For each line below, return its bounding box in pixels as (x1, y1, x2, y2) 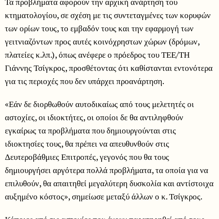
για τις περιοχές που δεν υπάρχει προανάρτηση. (5, 75, 164, 87)
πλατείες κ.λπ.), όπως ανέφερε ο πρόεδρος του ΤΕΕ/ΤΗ (5, 49, 190, 61)
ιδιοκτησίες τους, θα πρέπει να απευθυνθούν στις (5, 138, 169, 150)
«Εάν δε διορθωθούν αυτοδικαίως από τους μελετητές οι (5, 98, 194, 110)
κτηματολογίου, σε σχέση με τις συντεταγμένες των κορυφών (5, 9, 211, 21)
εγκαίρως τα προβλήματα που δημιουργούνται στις (5, 125, 176, 136)
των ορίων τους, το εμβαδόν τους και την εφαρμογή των (5, 22, 194, 34)
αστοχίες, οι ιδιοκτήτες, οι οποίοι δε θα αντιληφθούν (5, 111, 183, 123)
